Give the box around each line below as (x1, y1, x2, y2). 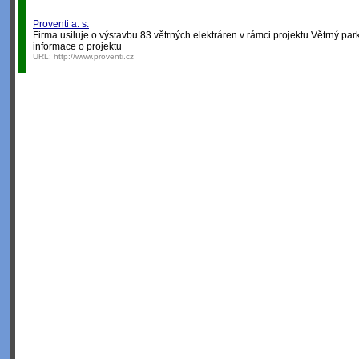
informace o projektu (33, 41, 122, 52)
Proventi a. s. (33, 18, 89, 30)
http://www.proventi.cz (54, 52, 134, 61)
